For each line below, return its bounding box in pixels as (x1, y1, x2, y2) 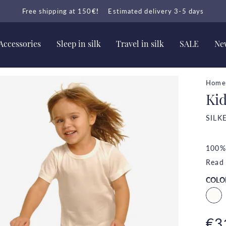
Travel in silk (116, 41, 164, 49)
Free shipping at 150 (22, 7, 92, 16)
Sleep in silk (56, 41, 101, 49)
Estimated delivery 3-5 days (108, 7, 204, 16)
